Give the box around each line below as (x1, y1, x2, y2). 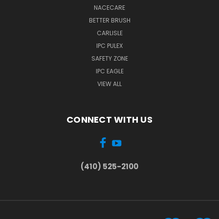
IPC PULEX (96, 42, 123, 50)
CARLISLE (96, 29, 123, 38)
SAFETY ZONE (91, 54, 128, 63)
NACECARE (94, 3, 125, 12)
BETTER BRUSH (88, 16, 131, 25)
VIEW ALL (97, 80, 122, 88)
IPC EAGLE (95, 67, 124, 76)
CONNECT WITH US (66, 113, 153, 126)
